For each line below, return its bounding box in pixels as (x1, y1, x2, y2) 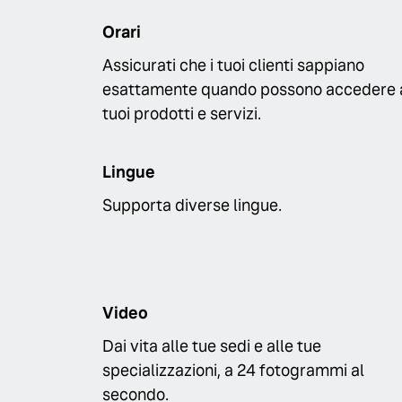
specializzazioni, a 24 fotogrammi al (102, 359, 364, 380)
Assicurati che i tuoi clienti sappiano (102, 54, 364, 75)
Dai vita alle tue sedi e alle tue (102, 335, 321, 356)
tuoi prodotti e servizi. (102, 102, 261, 124)
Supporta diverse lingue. (102, 195, 282, 216)
